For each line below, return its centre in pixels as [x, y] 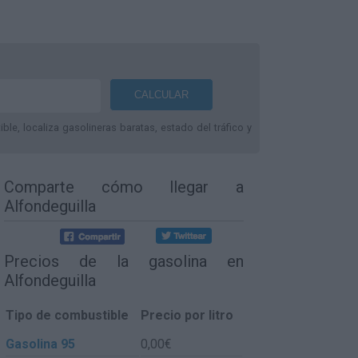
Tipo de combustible [67, 315]
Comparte [53, 187]
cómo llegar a [173, 187]
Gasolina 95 [40, 344]
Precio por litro [187, 315]
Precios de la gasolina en [124, 261]
